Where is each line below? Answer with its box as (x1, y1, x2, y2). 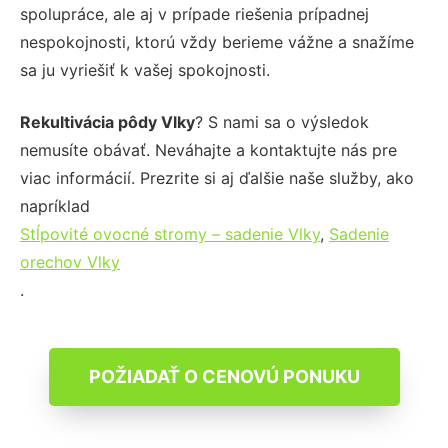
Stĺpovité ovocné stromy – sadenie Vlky (20, 223, 320, 244)
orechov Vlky (20, 251, 120, 272)
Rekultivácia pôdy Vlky (20, 111, 195, 132)
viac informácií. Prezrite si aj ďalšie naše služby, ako (20, 167, 414, 188)
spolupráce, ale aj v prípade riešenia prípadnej (20, 3, 369, 24)
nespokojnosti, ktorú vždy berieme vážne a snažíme (20, 31, 414, 52)
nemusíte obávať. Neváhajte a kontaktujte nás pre (20, 139, 397, 160)
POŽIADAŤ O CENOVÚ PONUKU (88, 365, 360, 387)
